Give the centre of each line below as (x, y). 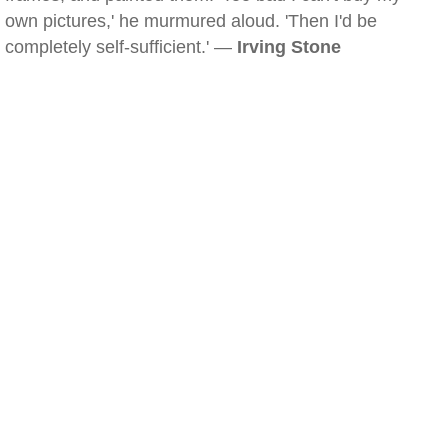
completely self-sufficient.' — (121, 47)
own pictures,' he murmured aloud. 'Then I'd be (191, 21)
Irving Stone (289, 47)
